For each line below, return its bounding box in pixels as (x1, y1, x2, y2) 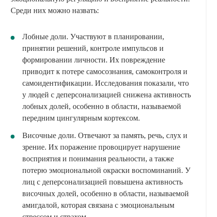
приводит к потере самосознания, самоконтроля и (22, 67, 187, 76)
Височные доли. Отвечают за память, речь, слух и (22, 131, 187, 139)
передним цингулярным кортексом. (22, 113, 140, 122)
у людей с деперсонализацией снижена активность (22, 90, 191, 99)
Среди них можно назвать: (11, 6, 99, 15)
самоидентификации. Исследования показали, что (22, 78, 189, 87)
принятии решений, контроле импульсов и (22, 44, 164, 52)
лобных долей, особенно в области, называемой (22, 102, 181, 110)
